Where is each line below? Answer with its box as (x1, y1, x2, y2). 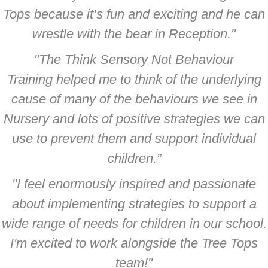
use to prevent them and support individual (12, 131, 256, 146)
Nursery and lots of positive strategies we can (3, 111, 265, 126)
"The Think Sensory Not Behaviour (34, 52, 234, 67)
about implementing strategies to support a (11, 196, 257, 211)
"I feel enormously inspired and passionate (12, 176, 256, 191)
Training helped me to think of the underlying (7, 72, 261, 87)
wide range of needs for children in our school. (1, 216, 267, 231)
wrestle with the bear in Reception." (32, 26, 236, 41)
